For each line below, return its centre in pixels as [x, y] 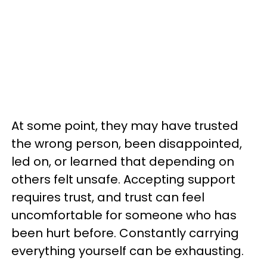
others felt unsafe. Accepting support [123, 179]
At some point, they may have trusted [125, 126]
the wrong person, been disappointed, [127, 144]
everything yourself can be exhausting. [129, 251]
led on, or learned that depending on [123, 162]
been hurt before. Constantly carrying [125, 233]
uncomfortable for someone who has [124, 215]
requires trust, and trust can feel [108, 197]
